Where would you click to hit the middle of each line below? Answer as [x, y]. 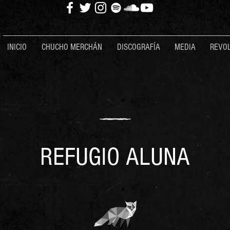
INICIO [17, 47]
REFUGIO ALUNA [115, 157]
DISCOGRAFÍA [139, 47]
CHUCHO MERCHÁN [72, 47]
